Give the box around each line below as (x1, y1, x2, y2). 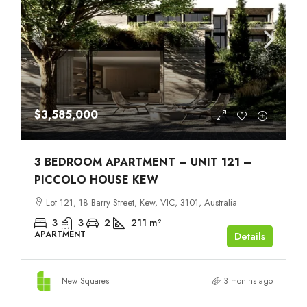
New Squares (62, 274, 109, 287)
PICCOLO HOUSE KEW (34, 171, 158, 188)
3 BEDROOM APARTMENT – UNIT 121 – (34, 153, 251, 170)
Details (234, 228, 265, 244)
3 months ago (223, 274, 273, 287)
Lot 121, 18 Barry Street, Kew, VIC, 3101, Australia (46, 195, 237, 209)
